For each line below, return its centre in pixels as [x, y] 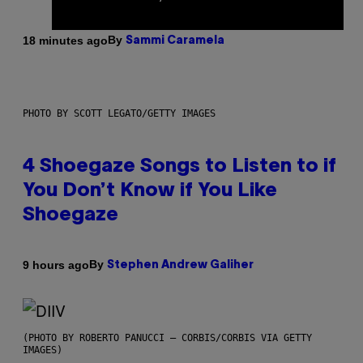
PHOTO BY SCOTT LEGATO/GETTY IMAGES [119, 114]
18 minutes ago [65, 40]
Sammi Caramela [175, 41]
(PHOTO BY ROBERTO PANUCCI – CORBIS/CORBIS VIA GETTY [167, 338]
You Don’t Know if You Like [150, 192]
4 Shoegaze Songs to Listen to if [179, 167]
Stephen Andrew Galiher [180, 266]
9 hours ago [56, 265]
